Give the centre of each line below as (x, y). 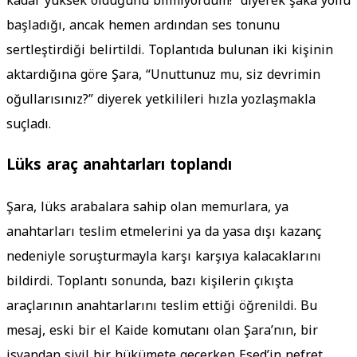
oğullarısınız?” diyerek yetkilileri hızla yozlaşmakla (161, 99)
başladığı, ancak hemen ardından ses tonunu (143, 25)
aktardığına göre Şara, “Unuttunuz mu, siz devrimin (163, 74)
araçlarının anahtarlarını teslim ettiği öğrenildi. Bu (162, 306)
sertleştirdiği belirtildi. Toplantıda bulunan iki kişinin (170, 49)
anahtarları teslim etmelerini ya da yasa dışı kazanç (164, 232)
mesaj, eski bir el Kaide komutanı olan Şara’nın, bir (162, 331)
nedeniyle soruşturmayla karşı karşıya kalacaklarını (164, 257)
